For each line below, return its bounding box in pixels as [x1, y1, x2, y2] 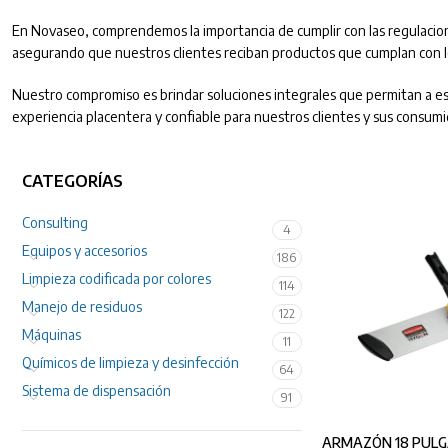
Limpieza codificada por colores [22, 270, 212, 288]
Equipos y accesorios [22, 242, 148, 260]
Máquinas [22, 326, 82, 344]
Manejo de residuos [22, 298, 143, 316]
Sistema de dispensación [22, 382, 172, 400]
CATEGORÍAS [22, 171, 124, 192]
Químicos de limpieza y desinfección [22, 354, 240, 372]
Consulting [22, 214, 89, 232]
